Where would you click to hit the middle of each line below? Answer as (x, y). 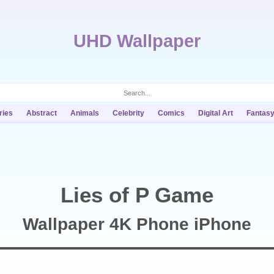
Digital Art (215, 113)
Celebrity (128, 113)
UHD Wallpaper (137, 41)
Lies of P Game (137, 195)
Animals (84, 113)
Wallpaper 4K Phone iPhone (137, 224)
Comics (171, 113)
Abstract (41, 113)
